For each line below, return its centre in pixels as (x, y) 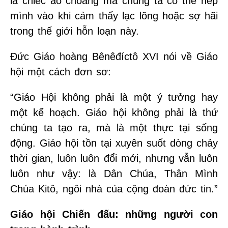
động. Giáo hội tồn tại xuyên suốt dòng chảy (114, 143)
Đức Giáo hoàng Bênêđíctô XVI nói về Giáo (114, 56)
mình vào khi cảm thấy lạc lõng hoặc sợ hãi (114, 16)
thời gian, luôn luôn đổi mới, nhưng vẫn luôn (114, 158)
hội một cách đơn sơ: (61, 72)
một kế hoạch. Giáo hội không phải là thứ (114, 112)
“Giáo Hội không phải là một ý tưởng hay (114, 97)
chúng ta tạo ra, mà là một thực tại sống (114, 127)
